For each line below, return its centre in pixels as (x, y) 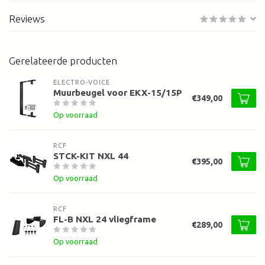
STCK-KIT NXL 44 (91, 156)
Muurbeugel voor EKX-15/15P (118, 93)
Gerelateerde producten (63, 61)
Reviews (27, 19)
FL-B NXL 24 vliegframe (105, 219)
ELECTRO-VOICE (82, 83)
